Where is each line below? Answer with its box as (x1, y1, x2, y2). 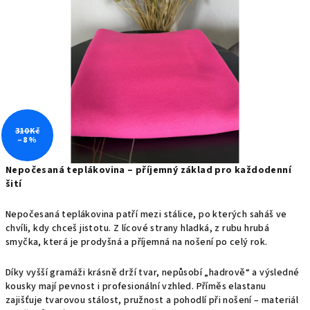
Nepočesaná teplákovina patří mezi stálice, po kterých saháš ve (6, 208, 287, 221)
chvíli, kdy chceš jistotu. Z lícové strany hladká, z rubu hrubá (6, 221, 270, 235)
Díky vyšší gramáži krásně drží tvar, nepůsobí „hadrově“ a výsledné (6, 266, 300, 280)
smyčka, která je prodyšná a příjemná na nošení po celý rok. (6, 235, 268, 249)
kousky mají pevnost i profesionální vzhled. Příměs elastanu (6, 280, 266, 293)
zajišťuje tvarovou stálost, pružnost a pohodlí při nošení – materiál (6, 293, 299, 307)
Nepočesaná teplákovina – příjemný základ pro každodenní (6, 163, 291, 177)
